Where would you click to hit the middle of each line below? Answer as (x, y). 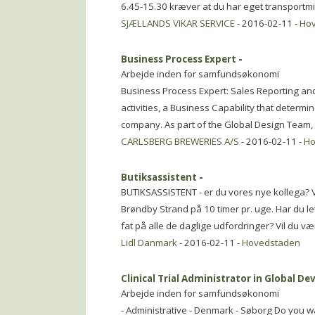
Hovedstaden (271, 243)
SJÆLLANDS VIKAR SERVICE (178, 23)
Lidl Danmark (149, 243)
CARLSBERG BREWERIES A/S (180, 141)
